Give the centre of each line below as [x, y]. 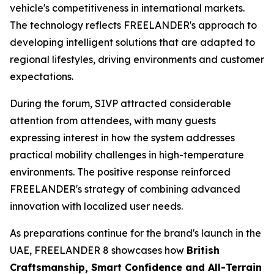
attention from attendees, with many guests [113, 121]
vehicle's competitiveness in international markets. [127, 8]
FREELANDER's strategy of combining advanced [125, 189]
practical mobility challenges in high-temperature [127, 155]
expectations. [42, 77]
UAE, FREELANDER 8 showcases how [98, 250]
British [203, 250]
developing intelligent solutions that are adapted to [132, 43]
